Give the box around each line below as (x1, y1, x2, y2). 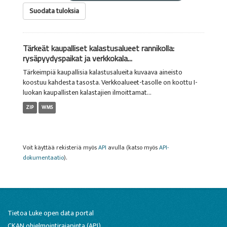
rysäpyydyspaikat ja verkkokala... (23, 52, 132, 64)
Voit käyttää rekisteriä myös (23, 143, 98, 153)
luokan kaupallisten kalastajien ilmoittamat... (23, 87, 152, 98)
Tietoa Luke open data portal (8, 207, 94, 219)
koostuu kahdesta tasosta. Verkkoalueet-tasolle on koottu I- (23, 77, 198, 88)
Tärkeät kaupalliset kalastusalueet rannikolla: (23, 42, 174, 54)
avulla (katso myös (106, 143, 159, 153)
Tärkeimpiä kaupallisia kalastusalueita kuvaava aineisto (23, 66, 182, 78)
